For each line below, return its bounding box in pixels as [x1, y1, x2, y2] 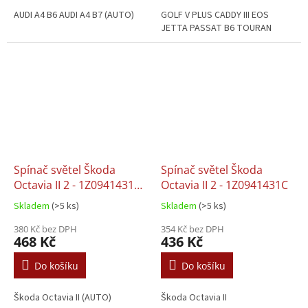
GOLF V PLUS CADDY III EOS [161, 8, 269, 22]
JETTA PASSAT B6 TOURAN [161, 21, 272, 35]
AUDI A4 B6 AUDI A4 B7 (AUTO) [14, 8, 134, 22]
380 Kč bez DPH [14, 223, 77, 236]
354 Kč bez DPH [161, 223, 224, 236]
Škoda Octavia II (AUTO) [14, 291, 111, 305]
